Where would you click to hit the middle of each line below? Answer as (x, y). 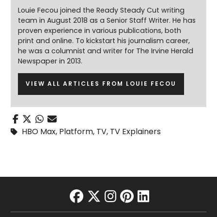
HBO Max (39, 131)
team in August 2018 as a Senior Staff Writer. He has (107, 20)
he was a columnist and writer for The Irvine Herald (106, 51)
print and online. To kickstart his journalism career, (104, 40)
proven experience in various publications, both (100, 30)
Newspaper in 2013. (50, 61)
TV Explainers (136, 131)
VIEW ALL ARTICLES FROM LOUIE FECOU (101, 84)
